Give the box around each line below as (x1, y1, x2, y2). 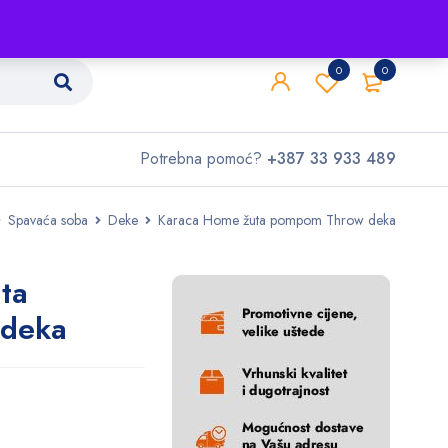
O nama (139, 6, 187, 26)
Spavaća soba (8, 210, 88, 230)
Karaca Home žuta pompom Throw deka (158, 210, 396, 230)
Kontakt (238, 6, 280, 26)
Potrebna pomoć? (140, 147, 267, 170)
